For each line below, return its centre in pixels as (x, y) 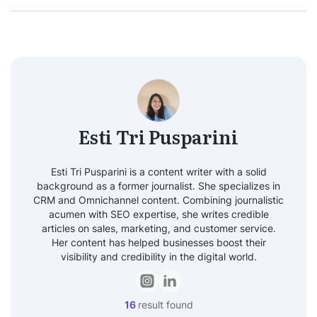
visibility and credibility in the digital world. (158, 257)
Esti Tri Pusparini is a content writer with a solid (158, 172)
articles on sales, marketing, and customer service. (158, 228)
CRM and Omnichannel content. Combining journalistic (158, 200)
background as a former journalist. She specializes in (158, 186)
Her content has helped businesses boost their (158, 242)
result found (165, 305)
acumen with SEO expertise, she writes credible (158, 214)
